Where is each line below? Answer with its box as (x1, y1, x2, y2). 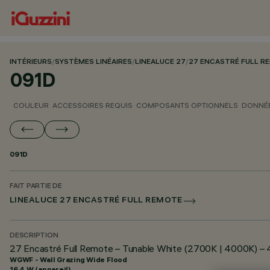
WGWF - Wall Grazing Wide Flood (10, 255, 127, 264)
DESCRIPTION (10, 232, 58, 240)
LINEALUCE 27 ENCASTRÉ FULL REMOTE (10, 196, 183, 206)
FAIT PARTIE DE (10, 183, 62, 190)
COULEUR (13, 101, 49, 110)
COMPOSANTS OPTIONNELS (136, 101, 238, 110)
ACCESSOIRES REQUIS (52, 101, 133, 110)
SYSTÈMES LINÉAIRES (55, 58, 132, 66)
